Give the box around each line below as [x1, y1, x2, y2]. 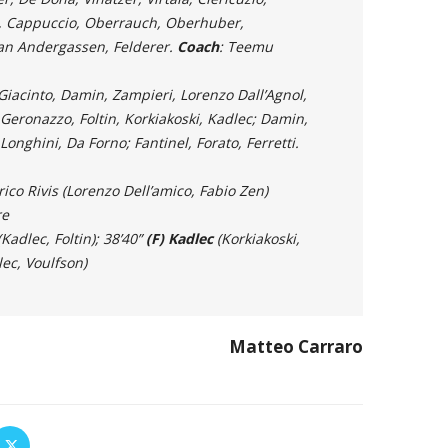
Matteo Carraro [228, 335, 363, 359]
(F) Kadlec [145, 229, 217, 249]
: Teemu [218, 37, 273, 57]
